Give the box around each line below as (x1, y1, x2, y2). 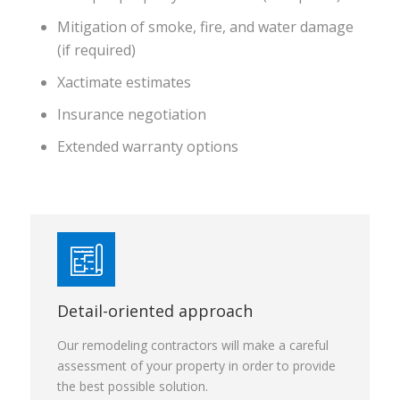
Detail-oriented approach (57, 300, 253, 321)
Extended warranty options (57, 137, 238, 156)
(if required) (57, 40, 136, 60)
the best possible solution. (57, 378, 208, 395)
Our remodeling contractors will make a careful (57, 337, 329, 354)
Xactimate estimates (57, 72, 191, 92)
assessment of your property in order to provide (57, 357, 336, 374)
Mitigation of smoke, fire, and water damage (57, 17, 354, 37)
